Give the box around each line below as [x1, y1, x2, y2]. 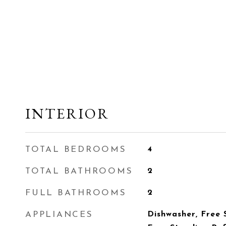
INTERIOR [25, 104, 109, 123]
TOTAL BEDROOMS [25, 145, 127, 154]
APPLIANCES [25, 210, 93, 219]
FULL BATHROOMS [25, 189, 127, 197]
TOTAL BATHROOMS [25, 167, 133, 176]
